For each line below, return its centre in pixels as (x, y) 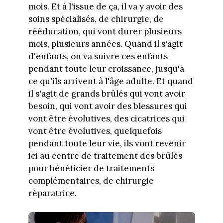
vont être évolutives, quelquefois (95, 131)
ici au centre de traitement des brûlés (105, 156)
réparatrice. (52, 193)
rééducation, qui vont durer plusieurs (105, 31)
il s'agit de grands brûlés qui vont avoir (107, 93)
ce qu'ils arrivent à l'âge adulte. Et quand (111, 81)
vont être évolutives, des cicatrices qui (106, 118)
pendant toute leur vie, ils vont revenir (107, 143)
